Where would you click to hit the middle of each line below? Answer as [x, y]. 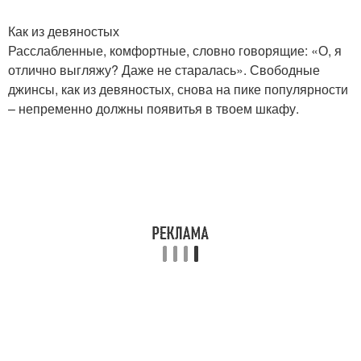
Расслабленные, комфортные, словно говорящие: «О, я [175, 50]
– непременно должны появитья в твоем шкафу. [154, 108]
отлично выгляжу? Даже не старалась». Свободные [164, 70]
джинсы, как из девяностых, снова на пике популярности [178, 89]
